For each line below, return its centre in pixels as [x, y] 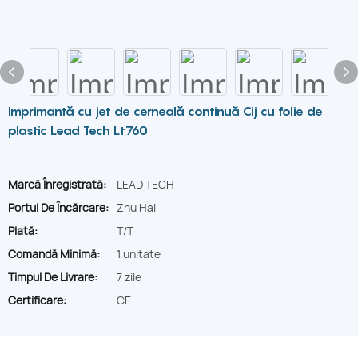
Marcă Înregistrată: [57, 184]
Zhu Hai [136, 207]
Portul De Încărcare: [58, 207]
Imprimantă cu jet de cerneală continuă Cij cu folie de [165, 111]
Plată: [23, 231]
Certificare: [37, 300]
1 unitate [139, 254]
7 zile [129, 277]
